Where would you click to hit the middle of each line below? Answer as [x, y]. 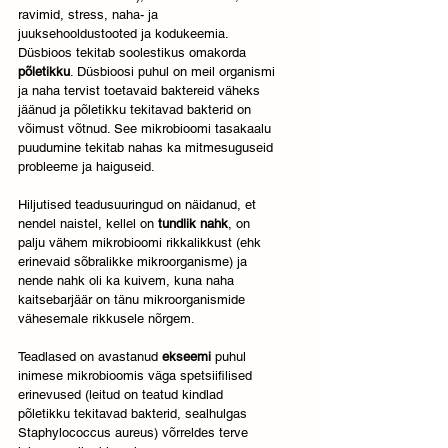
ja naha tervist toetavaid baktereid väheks [141, 91]
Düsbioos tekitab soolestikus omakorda [134, 53]
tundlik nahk [193, 224]
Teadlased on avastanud [90, 357]
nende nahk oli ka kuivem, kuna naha [128, 281]
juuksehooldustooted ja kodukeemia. [125, 34]
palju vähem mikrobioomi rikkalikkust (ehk [141, 243]
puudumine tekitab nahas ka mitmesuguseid [147, 148]
